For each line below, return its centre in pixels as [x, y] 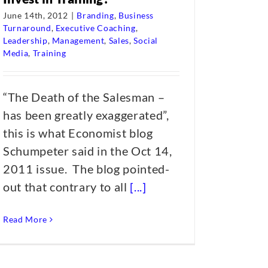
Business [136, 15]
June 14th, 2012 [36, 15]
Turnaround [27, 28]
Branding [95, 15]
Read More [25, 219]
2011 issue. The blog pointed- [86, 169]
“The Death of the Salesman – [84, 97]
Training [49, 53]
